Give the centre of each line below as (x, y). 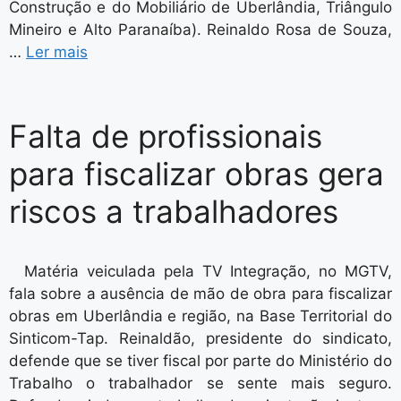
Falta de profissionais (166, 136)
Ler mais (57, 52)
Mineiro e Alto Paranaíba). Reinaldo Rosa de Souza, (200, 30)
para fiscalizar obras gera (196, 174)
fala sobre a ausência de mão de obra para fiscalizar (200, 294)
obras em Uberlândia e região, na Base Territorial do (200, 316)
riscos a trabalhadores (174, 211)
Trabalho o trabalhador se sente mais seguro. (200, 383)
